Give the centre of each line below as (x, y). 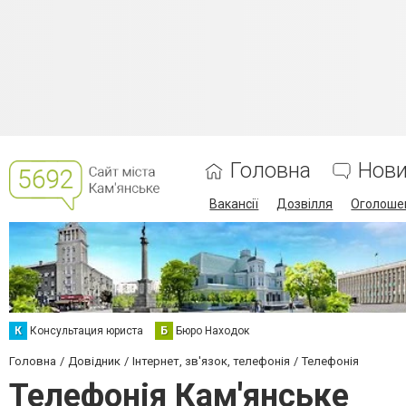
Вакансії (234, 204)
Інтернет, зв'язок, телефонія (211, 361)
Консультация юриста (87, 331)
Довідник (94, 361)
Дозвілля (305, 204)
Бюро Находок (213, 331)
